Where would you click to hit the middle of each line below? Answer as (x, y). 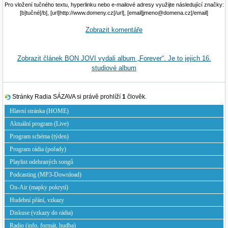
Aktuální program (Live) (39, 123)
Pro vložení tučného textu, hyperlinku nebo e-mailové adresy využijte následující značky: (114, 4)
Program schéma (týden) (39, 136)
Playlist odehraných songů (41, 162)
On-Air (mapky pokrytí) (39, 187)
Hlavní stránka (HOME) (39, 111)
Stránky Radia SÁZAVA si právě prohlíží (66, 96)
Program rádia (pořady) (38, 149)
